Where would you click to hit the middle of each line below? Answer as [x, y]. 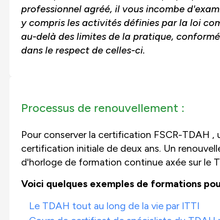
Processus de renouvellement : [103, 108]
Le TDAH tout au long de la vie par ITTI [114, 206]
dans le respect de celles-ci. [83, 50]
